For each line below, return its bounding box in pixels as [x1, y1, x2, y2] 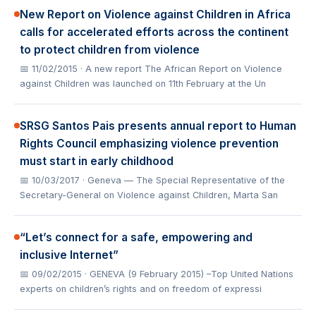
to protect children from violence [20, 43, 200, 56]
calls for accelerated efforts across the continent [20, 25, 288, 39]
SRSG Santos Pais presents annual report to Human [20, 119, 296, 133]
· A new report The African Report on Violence [80, 63, 282, 74]
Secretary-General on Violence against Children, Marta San [20, 190, 278, 200]
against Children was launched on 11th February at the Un [20, 78, 266, 89]
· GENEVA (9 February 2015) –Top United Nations [85, 269, 293, 279]
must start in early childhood [20, 154, 174, 168]
